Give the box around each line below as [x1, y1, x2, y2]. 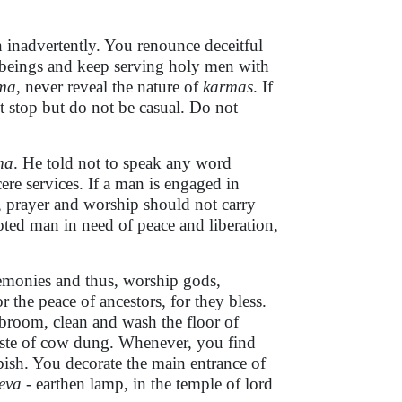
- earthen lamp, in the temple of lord [22, 374, 273, 393]
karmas [203, 77, 253, 96]
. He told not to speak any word [13, 153, 232, 172]
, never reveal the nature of [16, 77, 203, 96]
